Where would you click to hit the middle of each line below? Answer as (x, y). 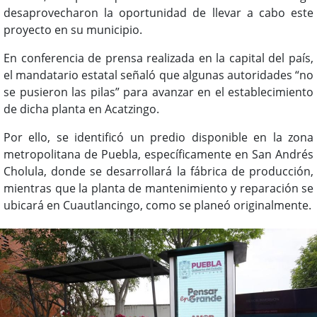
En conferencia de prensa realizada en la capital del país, (158, 58)
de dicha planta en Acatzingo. (81, 109)
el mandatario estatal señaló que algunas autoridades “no (158, 75)
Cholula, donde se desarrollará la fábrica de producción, (158, 171)
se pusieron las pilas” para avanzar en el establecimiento (158, 92)
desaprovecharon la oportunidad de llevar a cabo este (158, 12)
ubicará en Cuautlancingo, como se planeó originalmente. (157, 205)
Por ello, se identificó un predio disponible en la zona (158, 137)
